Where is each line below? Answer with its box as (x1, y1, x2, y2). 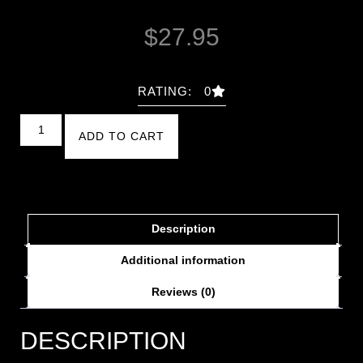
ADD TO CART (78, 129, 164, 143)
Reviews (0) (151, 284, 216, 298)
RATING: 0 (137, 83, 211, 98)
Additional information (121, 253, 246, 267)
